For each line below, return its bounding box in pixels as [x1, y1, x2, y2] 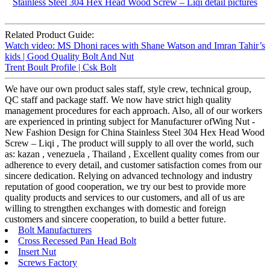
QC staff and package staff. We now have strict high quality [5, 95, 231, 105]
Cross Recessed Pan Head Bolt [18, 236, 136, 246]
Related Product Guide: [5, 30, 94, 40]
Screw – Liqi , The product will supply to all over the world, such [5, 138, 254, 149]
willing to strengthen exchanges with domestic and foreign [5, 203, 226, 214]
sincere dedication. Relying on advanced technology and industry [5, 171, 253, 181]
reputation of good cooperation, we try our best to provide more [5, 181, 246, 192]
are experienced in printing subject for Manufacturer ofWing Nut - [5, 116, 255, 127]
